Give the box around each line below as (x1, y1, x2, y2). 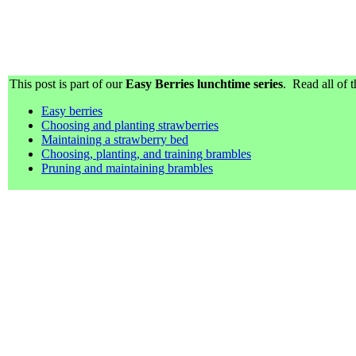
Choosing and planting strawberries (41, 118, 219, 132)
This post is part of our (10, 76, 126, 91)
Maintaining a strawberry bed (41, 132, 188, 146)
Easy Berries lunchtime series (126, 76, 283, 91)
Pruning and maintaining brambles (41, 161, 213, 175)
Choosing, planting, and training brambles (41, 146, 251, 161)
